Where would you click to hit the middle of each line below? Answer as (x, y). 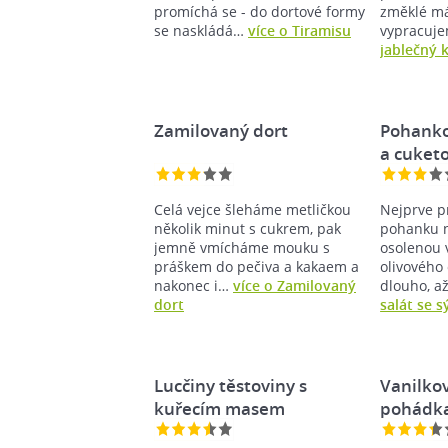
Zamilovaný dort (221, 130)
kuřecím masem (219, 408)
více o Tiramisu (299, 30)
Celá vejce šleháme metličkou (252, 209)
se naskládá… (201, 30)
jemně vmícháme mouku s (242, 247)
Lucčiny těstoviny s (230, 385)
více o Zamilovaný (294, 285)
